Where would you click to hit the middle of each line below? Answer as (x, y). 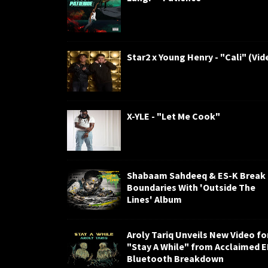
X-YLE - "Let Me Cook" (173, 116)
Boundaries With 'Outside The (191, 187)
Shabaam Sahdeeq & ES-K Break (196, 175)
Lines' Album (154, 199)
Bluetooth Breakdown (175, 258)
